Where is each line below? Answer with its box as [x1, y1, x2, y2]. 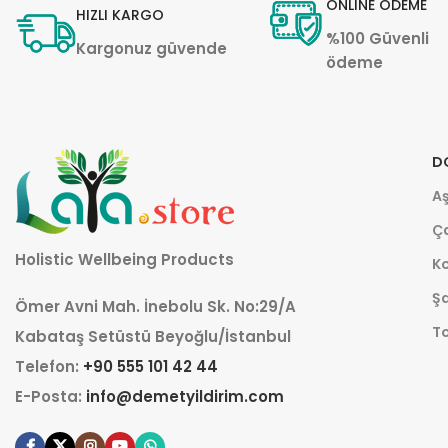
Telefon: [15, 355, 83, 377]
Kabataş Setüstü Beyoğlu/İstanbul [15, 325, 291, 347]
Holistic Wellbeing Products [15, 248, 234, 270]
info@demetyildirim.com [86, 385, 284, 407]
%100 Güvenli [326, 27, 430, 49]
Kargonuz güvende [76, 38, 227, 60]
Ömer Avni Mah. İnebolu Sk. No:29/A [15, 295, 296, 317]
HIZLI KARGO [76, 5, 164, 26]
